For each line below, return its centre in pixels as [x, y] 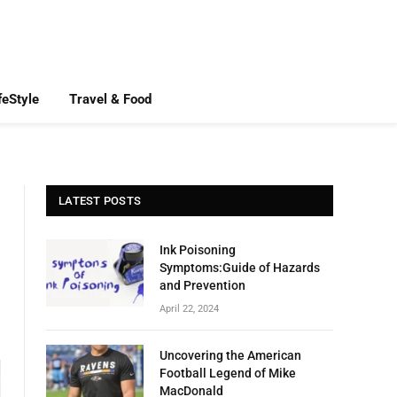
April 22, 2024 [189, 309]
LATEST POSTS [100, 201]
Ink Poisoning [198, 250]
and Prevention [202, 285]
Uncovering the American [230, 355]
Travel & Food [110, 99]
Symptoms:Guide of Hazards [240, 268]
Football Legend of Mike [228, 373]
